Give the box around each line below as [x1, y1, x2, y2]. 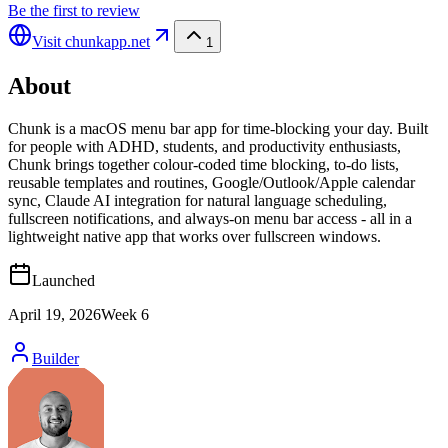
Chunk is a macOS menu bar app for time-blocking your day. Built [8, 119, 428, 137]
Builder [32, 349, 79, 367]
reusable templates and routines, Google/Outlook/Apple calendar [8, 173, 415, 191]
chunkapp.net [65, 32, 150, 50]
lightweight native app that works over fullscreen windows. [8, 227, 381, 245]
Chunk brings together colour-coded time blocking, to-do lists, [8, 155, 399, 173]
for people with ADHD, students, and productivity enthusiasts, [8, 137, 401, 155]
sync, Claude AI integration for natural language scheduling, [8, 191, 387, 209]
